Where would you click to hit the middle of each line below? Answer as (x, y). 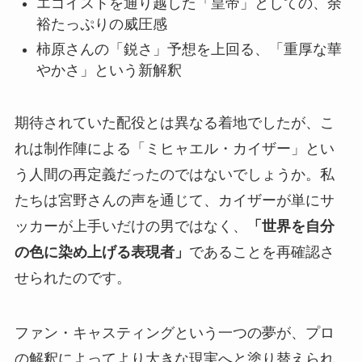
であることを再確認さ (261, 252)
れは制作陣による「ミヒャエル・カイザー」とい (174, 148)
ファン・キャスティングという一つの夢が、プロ (174, 333)
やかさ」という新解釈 (109, 70)
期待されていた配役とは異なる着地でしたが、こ (174, 122)
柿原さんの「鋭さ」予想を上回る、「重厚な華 (189, 49)
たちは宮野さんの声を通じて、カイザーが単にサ (174, 200)
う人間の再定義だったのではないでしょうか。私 (174, 174)
